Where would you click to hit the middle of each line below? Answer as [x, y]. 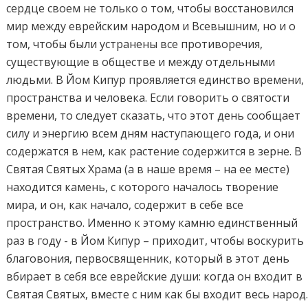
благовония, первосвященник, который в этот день [148, 259]
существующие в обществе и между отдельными [141, 62]
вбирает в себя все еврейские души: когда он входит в [155, 277]
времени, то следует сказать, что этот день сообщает [154, 116]
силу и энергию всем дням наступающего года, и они [151, 134]
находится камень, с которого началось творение [143, 187]
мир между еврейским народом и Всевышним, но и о [151, 26]
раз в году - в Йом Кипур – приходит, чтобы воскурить [155, 241]
